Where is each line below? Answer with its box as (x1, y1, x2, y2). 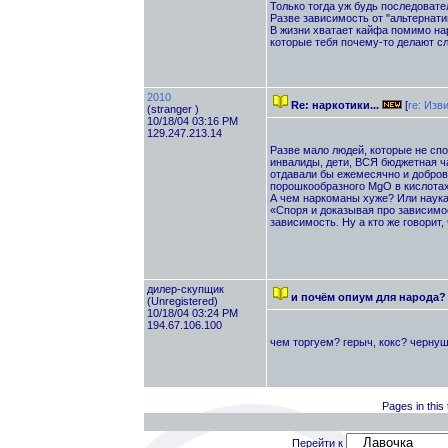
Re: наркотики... (290, 99, 382, 111)
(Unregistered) (146, 295, 218, 307)
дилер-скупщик (146, 283, 224, 295)
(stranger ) (146, 103, 199, 115)
